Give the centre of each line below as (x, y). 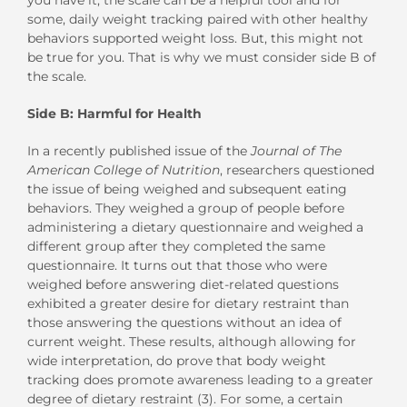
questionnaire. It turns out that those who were (177, 265)
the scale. (57, 76)
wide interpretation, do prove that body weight (177, 360)
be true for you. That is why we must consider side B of (202, 57)
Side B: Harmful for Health (114, 113)
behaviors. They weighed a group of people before (186, 208)
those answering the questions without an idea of (184, 322)
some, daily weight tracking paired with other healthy (198, 19)
